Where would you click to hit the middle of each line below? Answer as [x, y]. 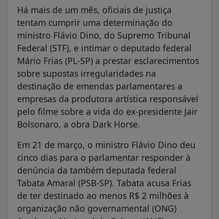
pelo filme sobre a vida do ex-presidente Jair [107, 111]
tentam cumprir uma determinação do [95, 22]
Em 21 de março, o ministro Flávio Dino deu [106, 144]
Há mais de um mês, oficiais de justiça [94, 10]
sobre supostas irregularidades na [87, 73]
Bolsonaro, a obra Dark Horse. [79, 124]
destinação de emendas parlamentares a [100, 86]
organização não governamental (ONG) [97, 208]
